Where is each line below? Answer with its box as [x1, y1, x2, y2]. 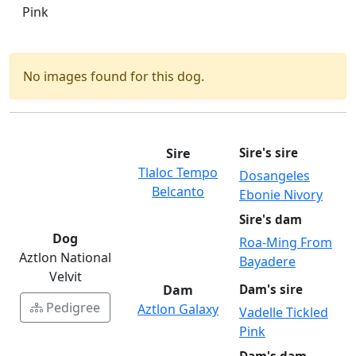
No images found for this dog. [23, 68, 204, 86]
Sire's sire [239, 145, 298, 161]
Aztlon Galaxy [137, 300, 219, 319]
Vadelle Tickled [239, 304, 328, 322]
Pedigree [46, 299, 100, 317]
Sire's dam [239, 211, 302, 228]
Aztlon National [19, 249, 111, 267]
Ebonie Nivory [239, 186, 323, 204]
